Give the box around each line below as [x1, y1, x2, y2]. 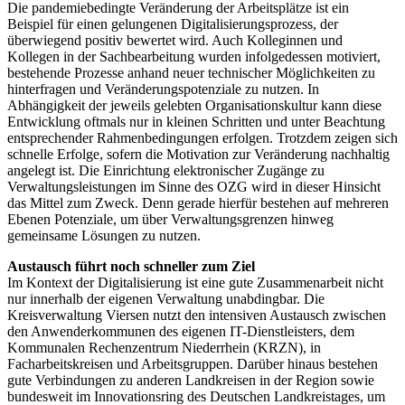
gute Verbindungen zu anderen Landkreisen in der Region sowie [7, 372, 374, 389]
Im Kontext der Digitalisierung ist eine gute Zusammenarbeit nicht [7, 275, 383, 291]
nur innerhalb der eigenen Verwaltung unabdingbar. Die [7, 291, 325, 307]
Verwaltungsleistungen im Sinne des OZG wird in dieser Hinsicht [7, 179, 381, 195]
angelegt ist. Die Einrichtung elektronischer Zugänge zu [7, 163, 325, 179]
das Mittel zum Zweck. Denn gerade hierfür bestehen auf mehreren [7, 195, 389, 212]
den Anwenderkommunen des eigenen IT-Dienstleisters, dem [7, 324, 354, 340]
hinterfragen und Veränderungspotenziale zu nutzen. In [7, 81, 319, 98]
